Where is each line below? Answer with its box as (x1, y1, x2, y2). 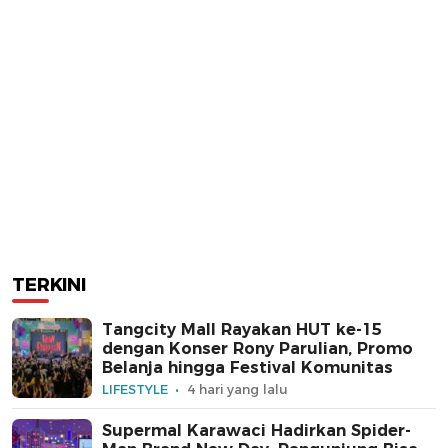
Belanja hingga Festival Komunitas (102, 357, 393, 377)
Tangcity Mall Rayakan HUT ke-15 (102, 319, 382, 339)
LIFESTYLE (102, 380, 168, 397)
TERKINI (12, 274, 86, 297)
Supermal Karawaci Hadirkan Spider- (102, 420, 411, 440)
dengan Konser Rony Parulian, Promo (102, 338, 413, 358)
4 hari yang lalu (187, 380, 288, 397)
